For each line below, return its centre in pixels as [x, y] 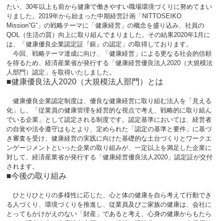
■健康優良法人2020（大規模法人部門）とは [85, 82]
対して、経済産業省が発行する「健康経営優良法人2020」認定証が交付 [110, 157]
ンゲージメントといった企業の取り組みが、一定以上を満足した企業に [109, 148]
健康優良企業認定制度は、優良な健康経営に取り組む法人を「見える [109, 101]
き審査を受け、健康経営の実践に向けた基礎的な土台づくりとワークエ [109, 138]
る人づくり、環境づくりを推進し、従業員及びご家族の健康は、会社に [109, 204]
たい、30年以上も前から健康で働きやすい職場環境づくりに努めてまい [109, 7]
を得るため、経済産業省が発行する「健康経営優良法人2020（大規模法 [110, 63]
